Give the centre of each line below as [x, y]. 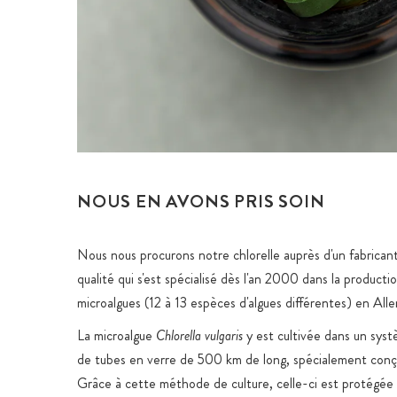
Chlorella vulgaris [199, 335]
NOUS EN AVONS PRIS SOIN [201, 202]
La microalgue [117, 335]
